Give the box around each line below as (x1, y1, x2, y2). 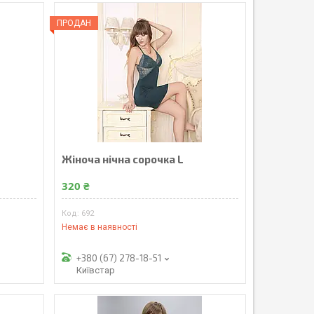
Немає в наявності (61, 222, 137, 233)
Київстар (76, 265, 115, 276)
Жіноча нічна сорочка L (61, 152, 184, 165)
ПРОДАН (56, 18, 91, 28)
